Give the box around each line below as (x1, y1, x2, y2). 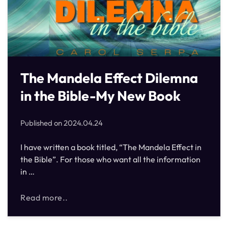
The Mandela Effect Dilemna (20, 69, 198, 87)
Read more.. (20, 192, 68, 203)
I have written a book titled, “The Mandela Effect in (20, 142, 202, 152)
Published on (20, 118, 64, 128)
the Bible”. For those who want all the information (20, 154, 201, 164)
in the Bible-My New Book (20, 87, 181, 104)
